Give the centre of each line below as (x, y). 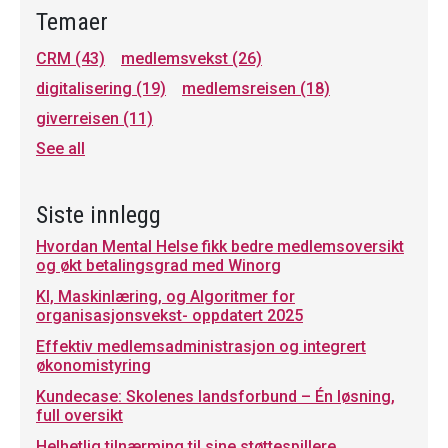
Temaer (72, 21)
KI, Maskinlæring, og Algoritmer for (165, 296)
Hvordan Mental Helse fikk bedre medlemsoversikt (220, 246)
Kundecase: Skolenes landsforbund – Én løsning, (215, 396)
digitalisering (86, 88)
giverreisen (79, 118)
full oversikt (79, 415)
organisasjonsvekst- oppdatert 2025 (169, 315)
